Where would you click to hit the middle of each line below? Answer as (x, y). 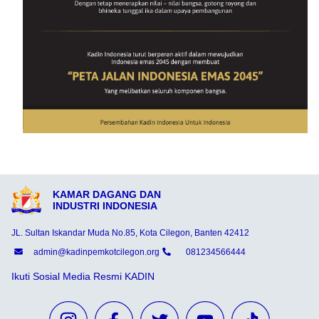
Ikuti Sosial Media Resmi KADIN (83, 276)
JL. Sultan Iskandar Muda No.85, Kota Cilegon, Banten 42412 (130, 232)
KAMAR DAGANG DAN (106, 195)
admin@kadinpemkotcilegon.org (96, 252)
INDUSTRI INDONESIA (105, 206)
